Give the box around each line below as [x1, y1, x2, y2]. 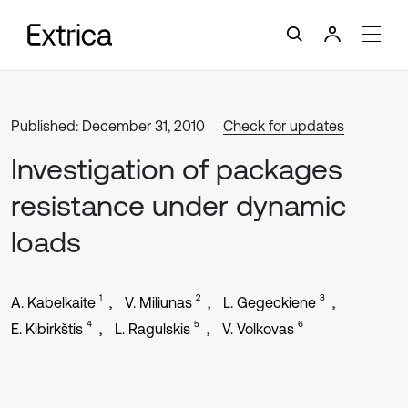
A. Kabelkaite [11, 294, 96, 311]
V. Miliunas [125, 294, 192, 311]
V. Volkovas [222, 321, 294, 337]
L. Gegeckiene [223, 294, 316, 311]
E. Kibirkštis [11, 321, 83, 337]
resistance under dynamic [11, 189, 346, 222]
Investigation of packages [11, 152, 342, 186]
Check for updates [223, 117, 344, 134]
